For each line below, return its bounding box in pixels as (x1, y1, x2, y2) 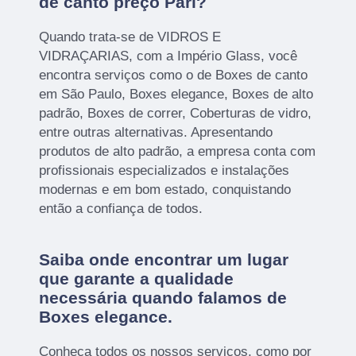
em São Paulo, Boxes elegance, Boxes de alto (39, 87, 314, 103)
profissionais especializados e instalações (39, 163, 290, 179)
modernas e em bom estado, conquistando (39, 182, 292, 198)
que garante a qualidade (39, 269, 234, 288)
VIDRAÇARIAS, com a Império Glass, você (39, 48, 298, 64)
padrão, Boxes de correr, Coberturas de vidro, (39, 106, 312, 122)
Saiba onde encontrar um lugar (39, 250, 289, 269)
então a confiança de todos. (39, 201, 203, 217)
